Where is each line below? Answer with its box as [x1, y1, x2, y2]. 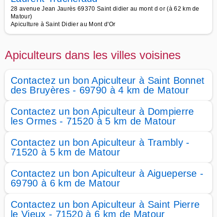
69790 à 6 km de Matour [11, 178, 121, 188]
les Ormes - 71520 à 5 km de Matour [11, 116, 176, 126]
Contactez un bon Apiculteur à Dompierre [11, 106, 194, 117]
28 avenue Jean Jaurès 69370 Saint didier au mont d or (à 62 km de [11, 5, 200, 12]
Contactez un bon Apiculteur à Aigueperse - [11, 168, 204, 179]
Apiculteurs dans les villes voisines [5, 48, 181, 62]
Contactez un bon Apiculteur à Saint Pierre [11, 199, 200, 210]
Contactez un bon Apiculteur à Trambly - [11, 137, 190, 148]
